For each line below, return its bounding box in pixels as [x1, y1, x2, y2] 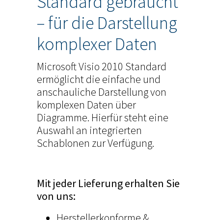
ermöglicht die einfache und [36, 72, 161, 86]
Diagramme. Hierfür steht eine [36, 110, 168, 124]
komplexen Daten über [36, 97, 136, 111]
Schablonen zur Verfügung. [36, 136, 154, 150]
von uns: [36, 189, 76, 203]
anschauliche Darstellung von [36, 84, 166, 99]
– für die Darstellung [36, 11, 177, 34]
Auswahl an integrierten [36, 123, 142, 137]
